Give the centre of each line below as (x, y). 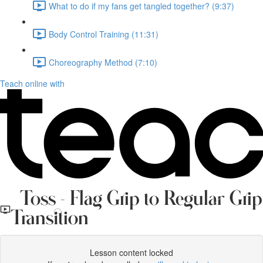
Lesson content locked (131, 252)
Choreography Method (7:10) (103, 62)
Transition (50, 219)
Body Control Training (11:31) (104, 34)
